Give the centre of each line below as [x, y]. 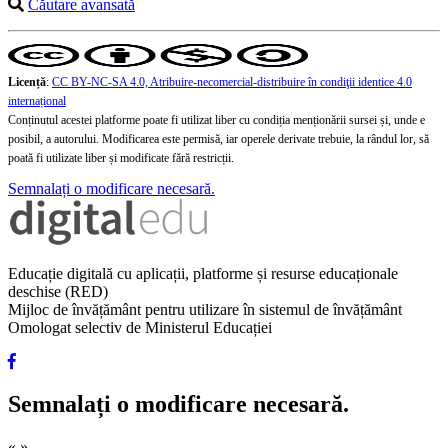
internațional [37, 101]
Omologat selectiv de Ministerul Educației [140, 328]
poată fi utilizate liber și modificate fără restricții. [121, 158]
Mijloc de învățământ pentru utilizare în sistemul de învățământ [205, 310]
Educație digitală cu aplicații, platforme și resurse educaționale [203, 274]
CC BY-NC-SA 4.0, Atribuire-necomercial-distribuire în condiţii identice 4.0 [232, 82]
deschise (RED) [58, 292]
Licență [27, 82]
